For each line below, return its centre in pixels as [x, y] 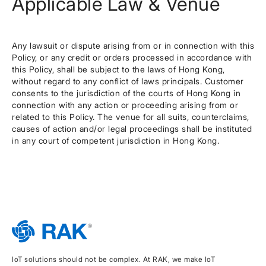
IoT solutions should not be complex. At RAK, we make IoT [113, 259]
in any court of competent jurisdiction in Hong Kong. [115, 140]
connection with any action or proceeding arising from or [125, 105]
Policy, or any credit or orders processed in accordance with [132, 57]
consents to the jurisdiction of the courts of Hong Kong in [126, 93]
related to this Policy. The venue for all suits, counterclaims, [131, 117]
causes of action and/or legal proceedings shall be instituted [132, 129]
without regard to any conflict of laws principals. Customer [128, 81]
